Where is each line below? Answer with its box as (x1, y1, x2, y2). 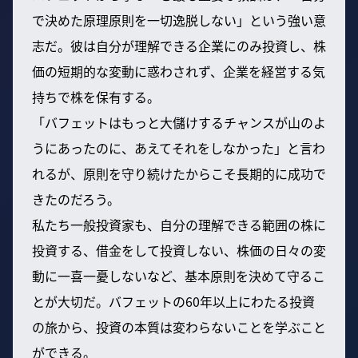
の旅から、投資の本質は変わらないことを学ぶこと (32, 316, 326, 336)
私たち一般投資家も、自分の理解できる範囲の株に (32, 214, 326, 234)
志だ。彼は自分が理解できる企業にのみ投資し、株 (32, 35, 326, 55)
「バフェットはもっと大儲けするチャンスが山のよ (32, 112, 326, 132)
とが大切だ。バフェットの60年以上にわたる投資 (32, 291, 315, 311)
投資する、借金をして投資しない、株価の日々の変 (32, 240, 326, 260)
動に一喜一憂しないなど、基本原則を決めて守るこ (32, 265, 325, 285)
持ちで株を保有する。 (32, 86, 160, 106)
